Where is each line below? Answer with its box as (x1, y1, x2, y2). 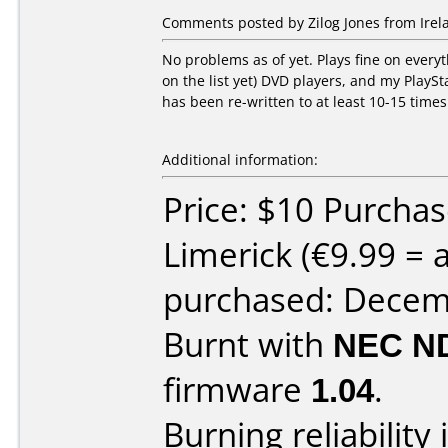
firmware (163, 367, 311, 412)
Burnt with (163, 322, 333, 367)
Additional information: (162, 150, 318, 169)
